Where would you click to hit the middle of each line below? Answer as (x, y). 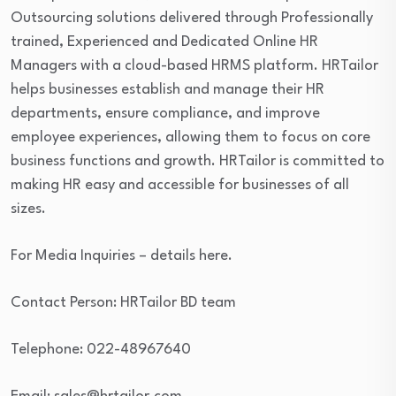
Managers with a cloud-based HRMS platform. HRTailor (194, 66)
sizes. (28, 209)
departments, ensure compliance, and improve (165, 114)
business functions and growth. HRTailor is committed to (198, 161)
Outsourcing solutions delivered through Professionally (192, 18)
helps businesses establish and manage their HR (168, 90)
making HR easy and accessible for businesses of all (180, 185)
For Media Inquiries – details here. (122, 256)
